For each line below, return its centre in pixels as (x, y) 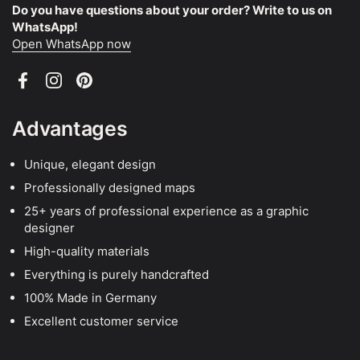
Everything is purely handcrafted (117, 274)
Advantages (70, 128)
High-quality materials (87, 251)
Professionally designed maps (110, 187)
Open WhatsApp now (72, 43)
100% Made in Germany (90, 297)
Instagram (82, 88)
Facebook (51, 88)
